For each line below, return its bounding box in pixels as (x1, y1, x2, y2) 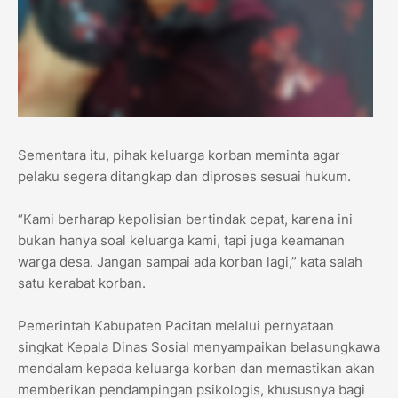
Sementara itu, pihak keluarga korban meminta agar (18, 147, 340, 164)
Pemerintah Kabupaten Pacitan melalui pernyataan (18, 317, 334, 335)
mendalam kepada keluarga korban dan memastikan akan (18, 360, 375, 378)
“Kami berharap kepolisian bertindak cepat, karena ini (18, 211, 353, 228)
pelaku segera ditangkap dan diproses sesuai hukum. (18, 168, 351, 186)
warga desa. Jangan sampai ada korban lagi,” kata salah (18, 253, 362, 271)
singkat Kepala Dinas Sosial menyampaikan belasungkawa (18, 338, 380, 356)
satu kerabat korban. (18, 275, 146, 292)
